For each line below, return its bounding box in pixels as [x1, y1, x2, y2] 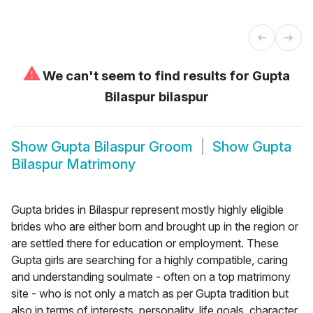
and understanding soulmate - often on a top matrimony [11, 269, 291, 284]
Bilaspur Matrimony [11, 156, 136, 173]
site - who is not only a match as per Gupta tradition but [11, 286, 289, 300]
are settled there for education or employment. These [11, 235, 279, 250]
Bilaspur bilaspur [104, 88, 209, 105]
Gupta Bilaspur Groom [51, 138, 193, 156]
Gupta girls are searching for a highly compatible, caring [11, 252, 288, 267]
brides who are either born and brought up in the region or [11, 219, 298, 233]
